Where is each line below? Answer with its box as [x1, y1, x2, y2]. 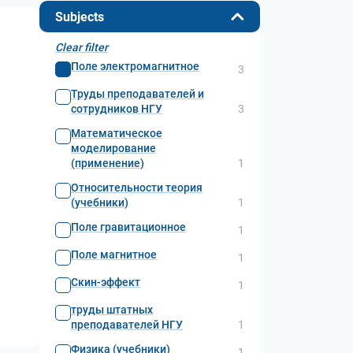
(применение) [71, 157, 144, 169]
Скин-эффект [71, 276, 140, 288]
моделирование [71, 142, 156, 154]
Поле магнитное [71, 248, 157, 261]
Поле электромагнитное [71, 60, 199, 72]
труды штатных [71, 303, 153, 316]
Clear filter [55, 41, 108, 54]
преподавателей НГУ [71, 318, 183, 331]
